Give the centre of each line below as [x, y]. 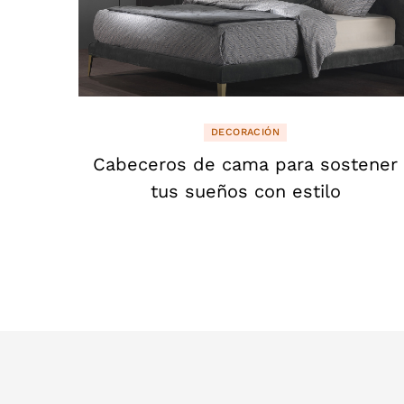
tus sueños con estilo [245, 191]
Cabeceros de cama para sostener [245, 164]
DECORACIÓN [245, 132]
